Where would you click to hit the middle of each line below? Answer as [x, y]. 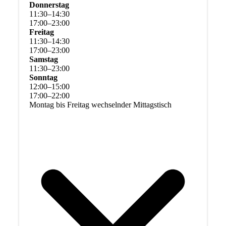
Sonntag [43, 78]
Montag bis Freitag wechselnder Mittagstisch [100, 105]
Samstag [43, 60]
